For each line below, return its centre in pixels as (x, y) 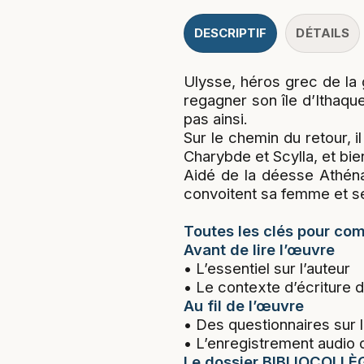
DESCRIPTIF (230, 14)
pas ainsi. (215, 100)
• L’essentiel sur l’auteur (266, 249)
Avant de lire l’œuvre (259, 230)
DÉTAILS (323, 14)
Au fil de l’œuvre (243, 286)
